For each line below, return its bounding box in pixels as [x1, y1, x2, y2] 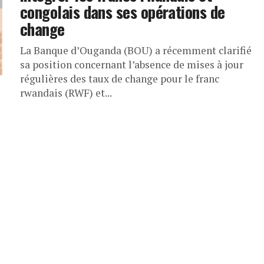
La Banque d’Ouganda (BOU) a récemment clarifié [20, 44, 252, 57]
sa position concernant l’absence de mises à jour [20, 58, 243, 71]
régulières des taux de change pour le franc [20, 72, 219, 85]
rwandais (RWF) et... [20, 86, 112, 100]
